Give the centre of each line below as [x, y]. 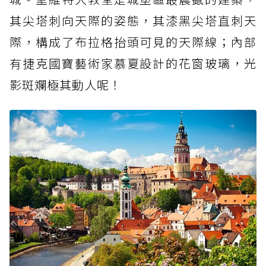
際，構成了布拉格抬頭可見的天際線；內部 [133, 42]
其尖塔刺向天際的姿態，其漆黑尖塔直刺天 [133, 20]
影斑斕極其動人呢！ [66, 84]
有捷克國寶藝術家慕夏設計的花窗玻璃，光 [133, 63]
